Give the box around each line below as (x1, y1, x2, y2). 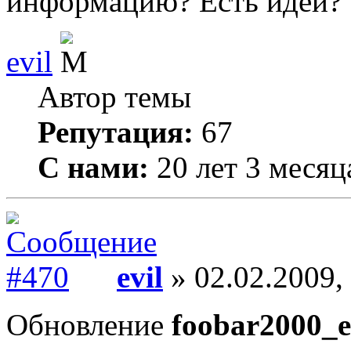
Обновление (6, 308, 172, 342)
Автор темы (38, 80, 191, 114)
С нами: (38, 150, 149, 184)
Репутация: (38, 115, 194, 149)
